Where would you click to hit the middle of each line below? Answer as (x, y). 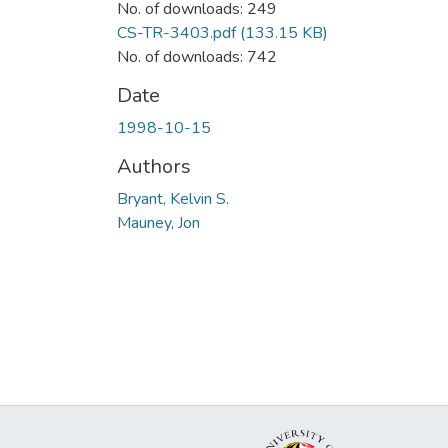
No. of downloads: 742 (197, 56)
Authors (154, 166)
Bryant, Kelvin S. (173, 198)
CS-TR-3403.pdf (176, 32)
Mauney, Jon (158, 222)
